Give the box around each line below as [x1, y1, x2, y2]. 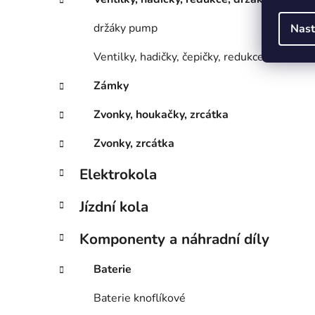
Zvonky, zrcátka [94, 136, 174, 152]
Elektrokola [79, 165, 157, 185]
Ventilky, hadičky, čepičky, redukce [94, 49, 264, 65]
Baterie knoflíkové [94, 290, 186, 307]
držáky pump [94, 20, 157, 37]
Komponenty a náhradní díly [79, 229, 269, 250]
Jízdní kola [79, 197, 148, 217]
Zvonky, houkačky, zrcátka [94, 107, 229, 123]
